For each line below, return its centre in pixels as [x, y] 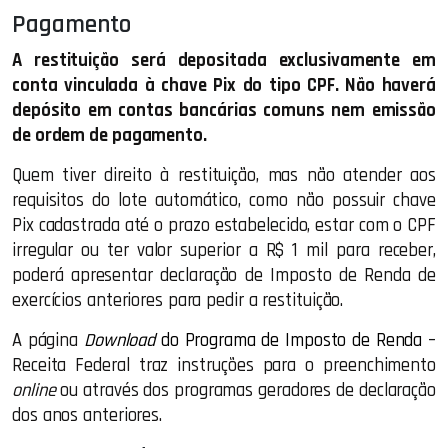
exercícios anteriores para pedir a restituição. [178, 301]
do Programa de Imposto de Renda [289, 341]
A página [48, 341]
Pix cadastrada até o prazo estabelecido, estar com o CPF [224, 226]
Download [119, 341]
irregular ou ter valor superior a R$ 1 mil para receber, [224, 251]
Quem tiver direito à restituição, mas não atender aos [224, 176]
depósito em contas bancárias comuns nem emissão [224, 111]
